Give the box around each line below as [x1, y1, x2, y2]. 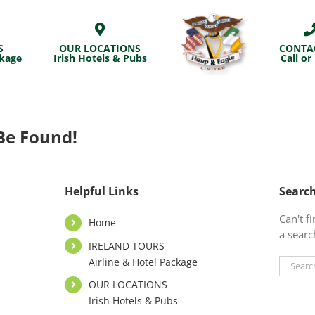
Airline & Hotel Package [88, 255, 198, 269]
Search [278, 255, 311, 270]
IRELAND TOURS [88, 238, 165, 252]
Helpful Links [65, 183, 139, 199]
